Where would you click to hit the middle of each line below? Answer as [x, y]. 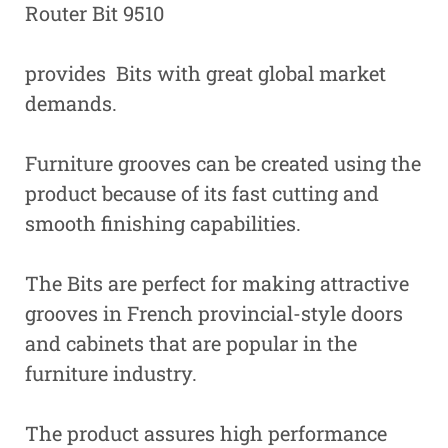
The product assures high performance [206, 432]
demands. [71, 102]
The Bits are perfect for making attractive [217, 282]
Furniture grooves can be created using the [223, 162]
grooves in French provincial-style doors [214, 312]
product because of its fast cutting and [202, 192]
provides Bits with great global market [205, 72]
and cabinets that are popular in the [191, 342]
